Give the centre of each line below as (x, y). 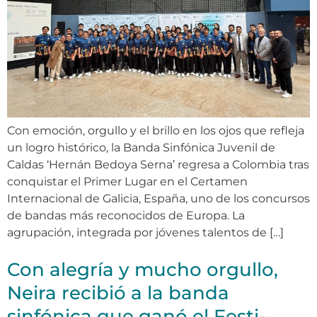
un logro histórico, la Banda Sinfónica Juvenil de (141, 148)
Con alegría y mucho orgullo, (143, 270)
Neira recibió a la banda (118, 293)
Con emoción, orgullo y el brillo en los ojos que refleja (156, 131)
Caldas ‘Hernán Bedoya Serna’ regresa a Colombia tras (158, 165)
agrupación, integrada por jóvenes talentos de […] (145, 233)
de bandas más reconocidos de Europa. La (126, 216)
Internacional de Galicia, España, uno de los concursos (158, 199)
